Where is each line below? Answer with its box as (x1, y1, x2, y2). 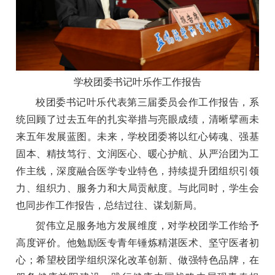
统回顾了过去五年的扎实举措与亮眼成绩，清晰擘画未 (16, 114, 259, 125)
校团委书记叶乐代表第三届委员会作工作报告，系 (36, 96, 259, 107)
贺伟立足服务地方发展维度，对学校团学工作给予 (36, 220, 259, 231)
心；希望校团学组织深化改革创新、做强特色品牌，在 (16, 254, 259, 265)
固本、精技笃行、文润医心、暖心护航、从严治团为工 (16, 148, 259, 159)
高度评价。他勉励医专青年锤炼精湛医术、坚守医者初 (16, 237, 259, 248)
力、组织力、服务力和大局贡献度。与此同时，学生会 (16, 182, 259, 193)
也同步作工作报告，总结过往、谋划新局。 (16, 199, 203, 211)
